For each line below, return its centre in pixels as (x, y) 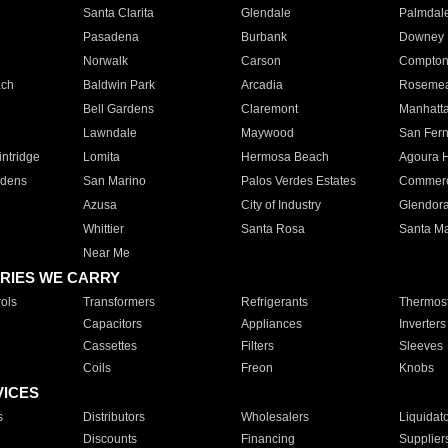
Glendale (265, 13)
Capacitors (112, 324)
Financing (267, 439)
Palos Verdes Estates (298, 181)
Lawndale (109, 133)
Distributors (113, 417)
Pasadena (110, 37)
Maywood (267, 133)
